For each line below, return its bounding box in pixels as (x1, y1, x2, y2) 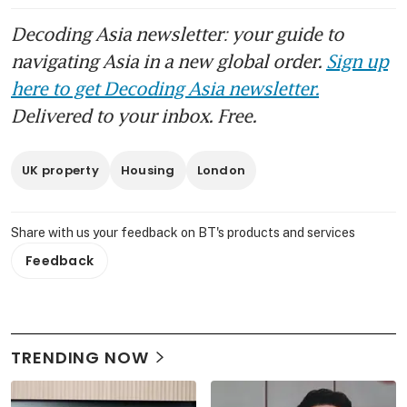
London (196, 161, 246, 179)
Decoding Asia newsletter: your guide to (11, 22, 343, 45)
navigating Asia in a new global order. (11, 49, 326, 72)
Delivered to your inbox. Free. (11, 104, 256, 126)
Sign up (326, 49, 388, 72)
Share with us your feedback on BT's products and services (11, 224, 355, 240)
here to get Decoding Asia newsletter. (11, 76, 319, 99)
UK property (22, 161, 99, 179)
